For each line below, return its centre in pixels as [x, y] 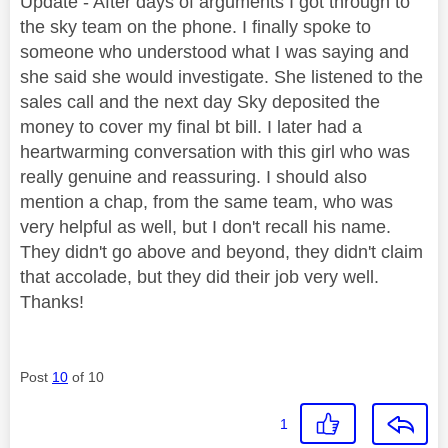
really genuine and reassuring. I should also [193, 177]
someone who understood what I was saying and [214, 52]
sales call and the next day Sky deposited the [200, 102]
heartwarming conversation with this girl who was [215, 152]
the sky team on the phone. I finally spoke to [195, 27]
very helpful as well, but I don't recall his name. [205, 227]
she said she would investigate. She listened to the [221, 77]
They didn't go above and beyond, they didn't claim [221, 252]
